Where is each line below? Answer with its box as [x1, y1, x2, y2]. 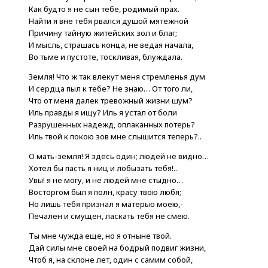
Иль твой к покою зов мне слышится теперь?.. [29, 131, 202, 142]
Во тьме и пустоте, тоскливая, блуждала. [29, 51, 182, 63]
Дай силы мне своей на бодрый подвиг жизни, [29, 242, 206, 254]
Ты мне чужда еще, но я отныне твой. [29, 230, 172, 242]
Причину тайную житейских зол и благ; [29, 28, 177, 39]
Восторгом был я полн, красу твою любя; [29, 187, 181, 198]
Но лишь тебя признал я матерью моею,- [29, 199, 183, 210]
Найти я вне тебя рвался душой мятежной [29, 16, 188, 27]
